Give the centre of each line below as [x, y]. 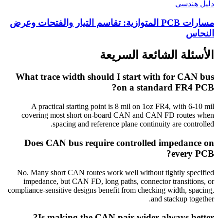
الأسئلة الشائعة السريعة [157, 55]
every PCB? [193, 153]
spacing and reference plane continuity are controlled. [133, 124]
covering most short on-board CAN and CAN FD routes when [118, 115]
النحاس [200, 33]
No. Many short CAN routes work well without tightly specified [116, 172]
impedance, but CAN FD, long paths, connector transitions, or [119, 181]
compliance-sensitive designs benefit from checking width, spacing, [111, 190]
